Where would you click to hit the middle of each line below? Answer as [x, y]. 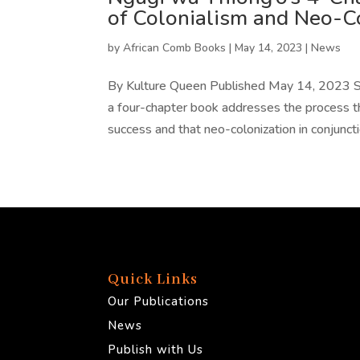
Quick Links [153, 280]
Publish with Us [156, 350]
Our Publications [159, 302]
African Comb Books [175, 47]
